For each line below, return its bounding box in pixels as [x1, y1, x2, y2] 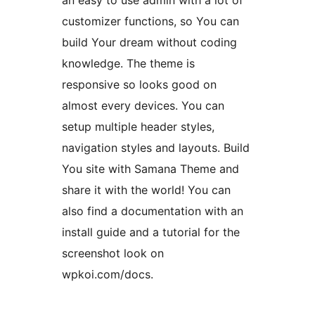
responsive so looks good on [62, 77, 217, 92]
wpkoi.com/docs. [62, 267, 153, 282]
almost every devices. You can [62, 98, 224, 113]
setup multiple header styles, [62, 120, 214, 134]
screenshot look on [62, 246, 164, 261]
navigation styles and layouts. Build [62, 141, 250, 155]
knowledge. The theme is [62, 56, 195, 71]
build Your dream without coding [62, 35, 237, 50]
